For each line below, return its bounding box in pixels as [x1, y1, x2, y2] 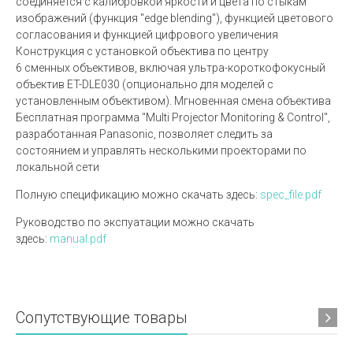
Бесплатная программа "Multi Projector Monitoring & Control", [16, 110, 330, 124]
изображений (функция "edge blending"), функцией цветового [16, 11, 333, 24]
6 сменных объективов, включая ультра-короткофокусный [16, 61, 325, 74]
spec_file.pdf [260, 188, 321, 201]
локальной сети [16, 160, 99, 173]
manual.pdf [50, 232, 106, 245]
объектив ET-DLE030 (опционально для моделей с [16, 77, 273, 91]
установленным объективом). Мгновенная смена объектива [16, 94, 331, 107]
